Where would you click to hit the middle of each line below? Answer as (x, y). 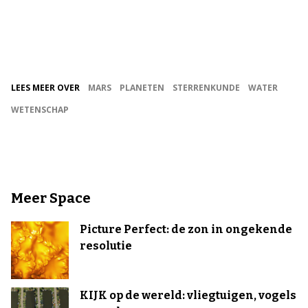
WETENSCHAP (40, 110)
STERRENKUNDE (206, 88)
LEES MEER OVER (45, 88)
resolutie (106, 246)
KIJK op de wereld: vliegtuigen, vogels (188, 295)
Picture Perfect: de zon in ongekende (186, 229)
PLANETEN (142, 88)
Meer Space (51, 198)
